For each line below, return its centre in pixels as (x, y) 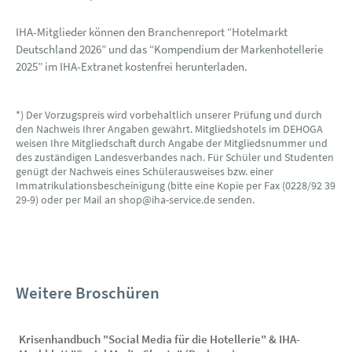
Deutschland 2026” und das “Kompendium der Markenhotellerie (169, 49)
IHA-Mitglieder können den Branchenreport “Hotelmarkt (152, 32)
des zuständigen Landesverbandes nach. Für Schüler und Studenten (175, 157)
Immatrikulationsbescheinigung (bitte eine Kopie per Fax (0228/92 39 (176, 185)
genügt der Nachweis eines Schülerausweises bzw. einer (145, 171)
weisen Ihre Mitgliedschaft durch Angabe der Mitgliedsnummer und (172, 143)
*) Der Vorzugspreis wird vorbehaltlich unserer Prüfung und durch (169, 115)
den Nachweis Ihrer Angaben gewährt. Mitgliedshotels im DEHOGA (169, 129)
